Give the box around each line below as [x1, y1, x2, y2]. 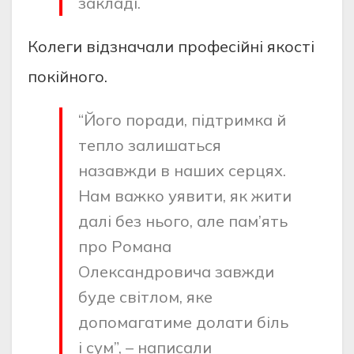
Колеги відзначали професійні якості [28, 36, 314, 57]
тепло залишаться [78, 135, 221, 156]
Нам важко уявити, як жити [78, 186, 292, 206]
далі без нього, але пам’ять [78, 211, 288, 232]
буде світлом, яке [78, 287, 213, 307]
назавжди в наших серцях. [78, 160, 286, 181]
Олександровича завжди [78, 262, 274, 282]
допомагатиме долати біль [78, 312, 288, 333]
